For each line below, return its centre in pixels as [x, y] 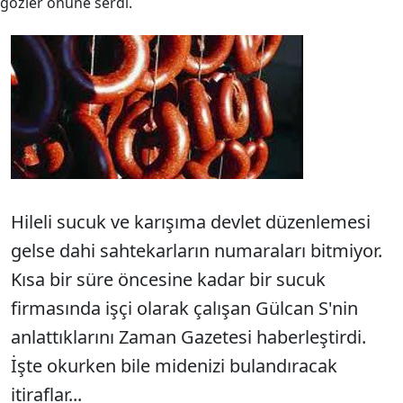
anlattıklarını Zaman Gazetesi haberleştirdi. [188, 337]
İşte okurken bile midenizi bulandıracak [174, 366]
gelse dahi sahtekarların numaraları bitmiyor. [197, 251]
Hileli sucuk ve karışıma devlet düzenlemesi [191, 222]
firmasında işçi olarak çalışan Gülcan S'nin [184, 308]
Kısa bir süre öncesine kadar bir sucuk [168, 279]
